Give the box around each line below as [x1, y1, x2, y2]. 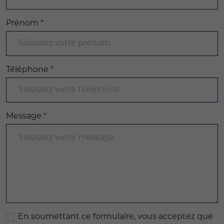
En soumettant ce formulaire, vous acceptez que [18, 213, 213, 221]
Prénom [6, 19, 40, 27]
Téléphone [6, 66, 50, 74]
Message [6, 112, 43, 120]
